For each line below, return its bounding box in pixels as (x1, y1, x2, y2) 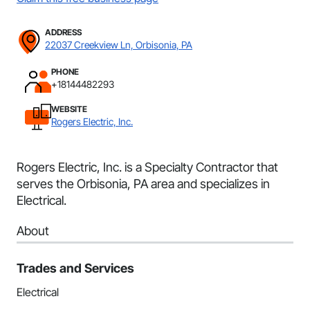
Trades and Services (17, 261, 134, 275)
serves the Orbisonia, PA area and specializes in (17, 176, 270, 191)
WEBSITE (51, 104, 87, 114)
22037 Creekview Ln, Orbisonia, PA (45, 39, 192, 51)
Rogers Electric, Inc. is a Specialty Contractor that (17, 160, 278, 174)
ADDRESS (45, 27, 82, 37)
